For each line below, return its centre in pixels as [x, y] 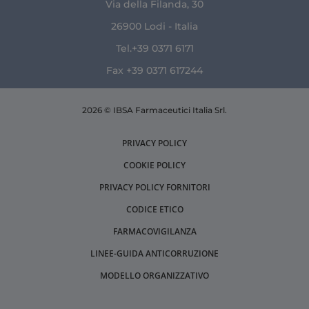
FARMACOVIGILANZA [154, 231]
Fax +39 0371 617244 [154, 70]
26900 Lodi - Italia [154, 26]
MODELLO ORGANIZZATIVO [154, 275]
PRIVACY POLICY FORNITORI [154, 187]
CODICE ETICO [154, 209]
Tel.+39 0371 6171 [154, 48]
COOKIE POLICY [154, 165]
